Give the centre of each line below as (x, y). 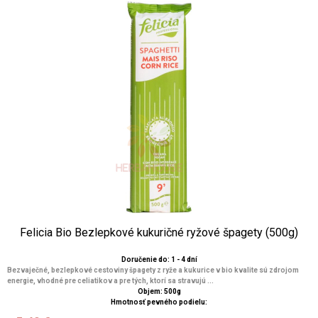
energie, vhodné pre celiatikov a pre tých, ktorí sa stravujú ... (110, 281)
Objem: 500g (159, 291)
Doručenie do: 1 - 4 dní (159, 259)
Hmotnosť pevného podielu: (159, 302)
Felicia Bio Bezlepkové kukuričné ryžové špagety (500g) (159, 232)
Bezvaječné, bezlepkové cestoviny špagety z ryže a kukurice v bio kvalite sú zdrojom (153, 270)
